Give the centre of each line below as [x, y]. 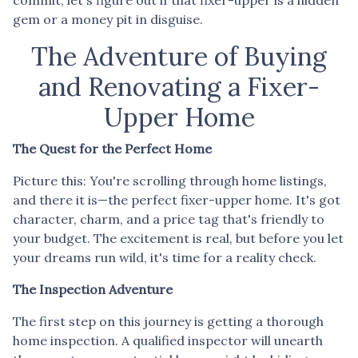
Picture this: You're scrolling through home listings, [170, 180]
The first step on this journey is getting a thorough [168, 321]
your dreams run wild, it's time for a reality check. [165, 257]
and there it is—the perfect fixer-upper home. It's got [177, 199]
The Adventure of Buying [179, 56]
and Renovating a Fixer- [179, 86]
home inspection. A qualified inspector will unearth [168, 340]
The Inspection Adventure [93, 289]
